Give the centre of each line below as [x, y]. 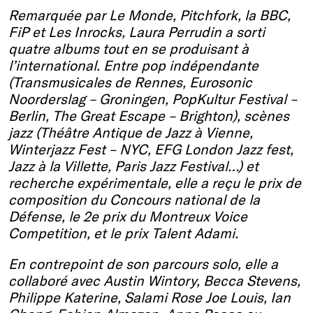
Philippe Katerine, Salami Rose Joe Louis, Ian [150, 297]
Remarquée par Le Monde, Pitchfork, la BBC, [150, 15]
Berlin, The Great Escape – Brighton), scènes [149, 115]
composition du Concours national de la [134, 199]
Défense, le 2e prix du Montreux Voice [128, 216]
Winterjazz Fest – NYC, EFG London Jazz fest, [151, 149]
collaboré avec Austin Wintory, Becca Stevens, [154, 280]
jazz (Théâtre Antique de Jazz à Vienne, [131, 132]
